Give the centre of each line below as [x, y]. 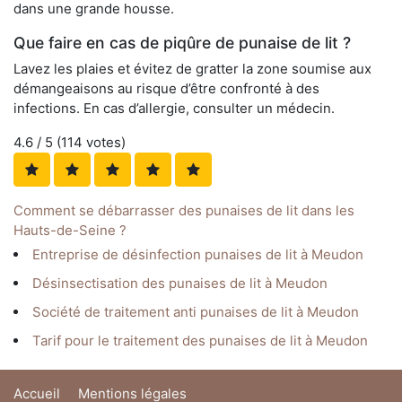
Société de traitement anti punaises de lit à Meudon [196, 312]
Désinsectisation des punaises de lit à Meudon [180, 284]
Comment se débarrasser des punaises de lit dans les [184, 211]
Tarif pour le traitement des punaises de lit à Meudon [200, 341]
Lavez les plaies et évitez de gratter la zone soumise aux [192, 69]
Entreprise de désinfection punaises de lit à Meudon [198, 255]
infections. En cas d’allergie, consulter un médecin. [174, 109]
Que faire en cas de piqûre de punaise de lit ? [182, 43]
